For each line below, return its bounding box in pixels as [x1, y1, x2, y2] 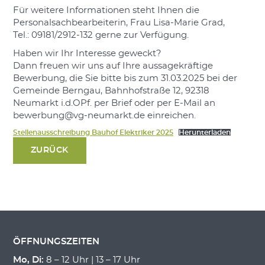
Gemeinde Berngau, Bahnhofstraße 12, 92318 [12, 86, 209, 96]
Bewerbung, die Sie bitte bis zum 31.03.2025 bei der [12, 74, 237, 83]
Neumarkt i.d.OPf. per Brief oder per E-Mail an [12, 99, 215, 108]
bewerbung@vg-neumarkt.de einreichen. [12, 111, 196, 121]
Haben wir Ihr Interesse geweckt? [12, 49, 161, 59]
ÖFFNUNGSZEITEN [12, 237, 99, 247]
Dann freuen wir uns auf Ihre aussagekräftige [12, 62, 213, 71]
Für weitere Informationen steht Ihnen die [12, 6, 199, 15]
